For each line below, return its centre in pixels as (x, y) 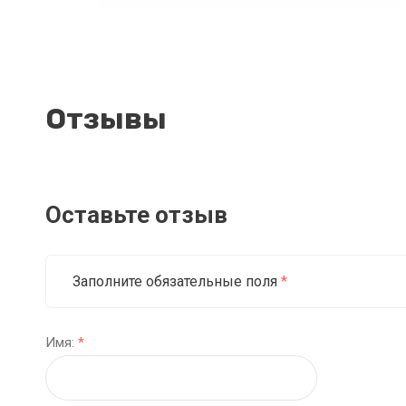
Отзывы (106, 119)
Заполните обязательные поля (177, 281)
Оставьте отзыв (136, 215)
